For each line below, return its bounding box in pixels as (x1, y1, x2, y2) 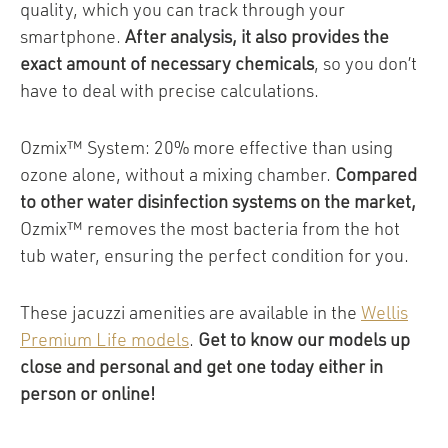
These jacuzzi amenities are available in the (20, 304, 361, 323)
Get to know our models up (198, 331, 410, 350)
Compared (335, 166, 417, 185)
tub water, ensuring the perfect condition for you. (20, 247, 409, 266)
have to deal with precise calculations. (20, 82, 319, 101)
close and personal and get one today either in (20, 358, 383, 377)
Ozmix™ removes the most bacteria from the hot (20, 220, 400, 239)
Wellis (361, 304, 408, 323)
